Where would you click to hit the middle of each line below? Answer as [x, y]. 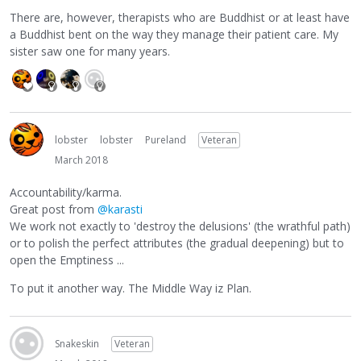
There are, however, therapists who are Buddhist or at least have [180, 17]
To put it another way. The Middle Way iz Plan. [131, 288]
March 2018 [81, 160]
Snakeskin [77, 344]
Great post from [54, 210]
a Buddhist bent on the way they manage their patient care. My [174, 34]
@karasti [120, 210]
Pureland [166, 139]
